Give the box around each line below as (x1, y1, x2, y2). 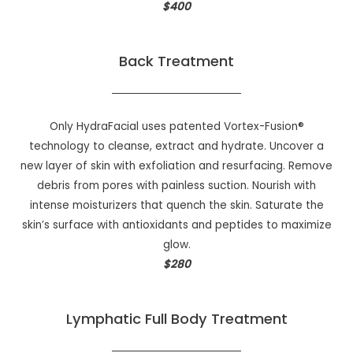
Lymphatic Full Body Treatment (65, 309, 288, 329)
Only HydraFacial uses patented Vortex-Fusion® (49, 119, 304, 135)
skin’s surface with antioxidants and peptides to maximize (21, 217, 332, 233)
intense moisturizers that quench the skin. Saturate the (29, 198, 324, 214)
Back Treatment (119, 51, 234, 72)
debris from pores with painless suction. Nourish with (37, 178, 316, 194)
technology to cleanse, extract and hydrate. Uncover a (29, 139, 324, 154)
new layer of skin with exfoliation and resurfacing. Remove (20, 158, 333, 174)
